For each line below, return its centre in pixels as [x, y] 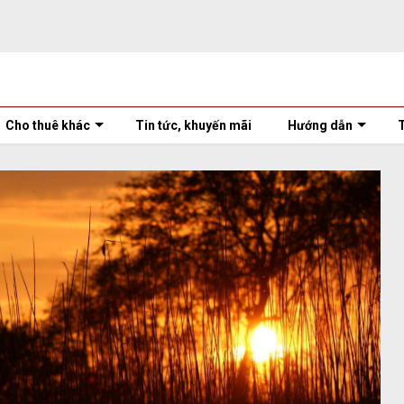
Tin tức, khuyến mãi [193, 125]
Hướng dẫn [320, 125]
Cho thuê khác [48, 125]
